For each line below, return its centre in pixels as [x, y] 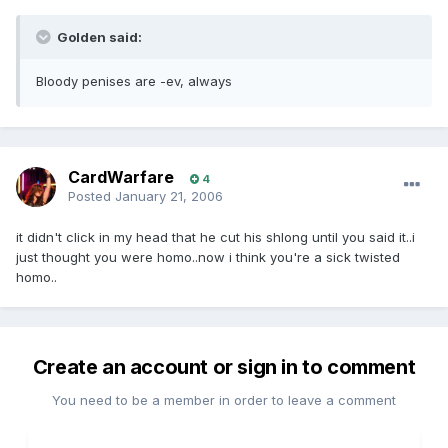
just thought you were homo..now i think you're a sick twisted [208, 257]
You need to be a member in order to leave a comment [224, 400]
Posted [91, 196]
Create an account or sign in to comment [224, 367]
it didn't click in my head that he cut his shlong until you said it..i [215, 237]
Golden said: [98, 37]
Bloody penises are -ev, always [134, 81]
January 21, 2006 [169, 196]
